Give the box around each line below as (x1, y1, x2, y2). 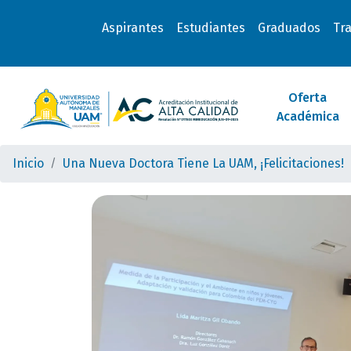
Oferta (288, 90, 327, 105)
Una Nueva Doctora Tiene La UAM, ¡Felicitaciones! (63, 156, 344, 171)
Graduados (257, 20, 320, 35)
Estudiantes (175, 20, 245, 35)
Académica (276, 109, 339, 124)
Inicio (13, 156, 44, 171)
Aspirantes (101, 20, 164, 35)
